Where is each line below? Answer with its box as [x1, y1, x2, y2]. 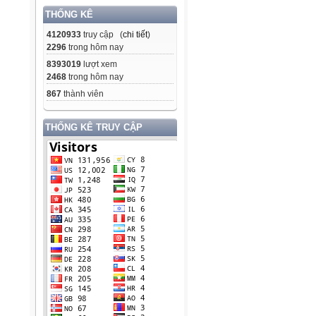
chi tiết [123, 30, 147, 40]
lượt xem [81, 59, 117, 70]
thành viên [61, 89, 104, 99]
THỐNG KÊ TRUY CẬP [45, 122, 142, 133]
